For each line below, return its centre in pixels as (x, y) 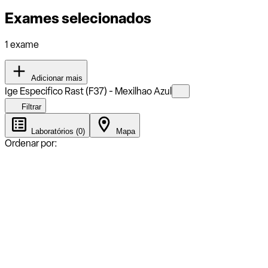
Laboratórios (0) (57, 131)
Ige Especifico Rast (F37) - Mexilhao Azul (88, 91)
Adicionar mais (56, 78)
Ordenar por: (31, 143)
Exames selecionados (78, 18)
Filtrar (30, 106)
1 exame (22, 44)
